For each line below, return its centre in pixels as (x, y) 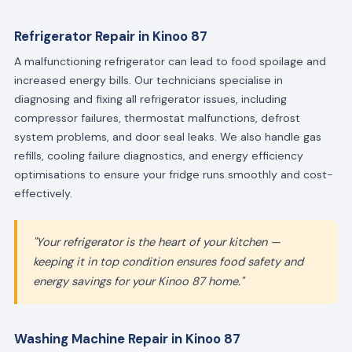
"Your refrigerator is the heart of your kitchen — (156, 242)
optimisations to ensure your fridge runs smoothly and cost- (173, 175)
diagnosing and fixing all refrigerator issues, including (150, 99)
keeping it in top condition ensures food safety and (168, 262)
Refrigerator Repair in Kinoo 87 (110, 37)
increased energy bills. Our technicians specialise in (148, 81)
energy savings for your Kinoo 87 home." (138, 282)
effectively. (43, 194)
